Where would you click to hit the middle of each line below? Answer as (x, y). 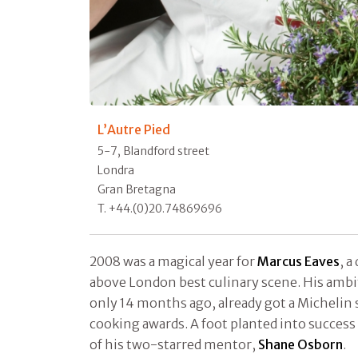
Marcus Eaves (298, 261)
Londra (116, 170)
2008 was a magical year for (173, 261)
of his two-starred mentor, (174, 344)
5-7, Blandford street (153, 151)
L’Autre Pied (134, 129)
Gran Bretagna (137, 189)
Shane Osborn (300, 344)
